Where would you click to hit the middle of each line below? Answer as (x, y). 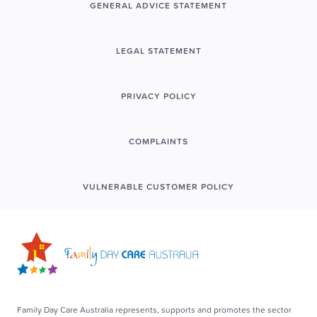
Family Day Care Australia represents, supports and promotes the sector (154, 309)
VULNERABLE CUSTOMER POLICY (158, 186)
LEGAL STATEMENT (158, 51)
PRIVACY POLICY (158, 96)
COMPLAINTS (158, 141)
